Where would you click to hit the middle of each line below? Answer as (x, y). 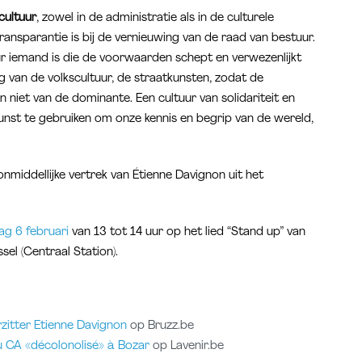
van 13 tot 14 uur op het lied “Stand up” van (187, 233)
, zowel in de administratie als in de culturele (155, 18)
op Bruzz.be (161, 326)
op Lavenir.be (187, 346)
